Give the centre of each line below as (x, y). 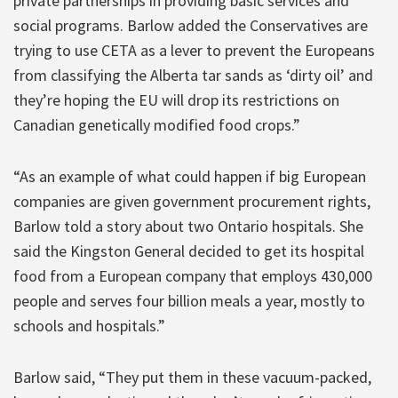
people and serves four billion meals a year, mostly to (189, 300)
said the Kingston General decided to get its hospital (189, 251)
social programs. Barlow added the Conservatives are (191, 25)
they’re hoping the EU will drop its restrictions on (176, 99)
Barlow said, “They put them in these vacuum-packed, (192, 377)
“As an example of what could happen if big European (190, 176)
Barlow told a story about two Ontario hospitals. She (188, 226)
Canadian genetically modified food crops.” (157, 124)
